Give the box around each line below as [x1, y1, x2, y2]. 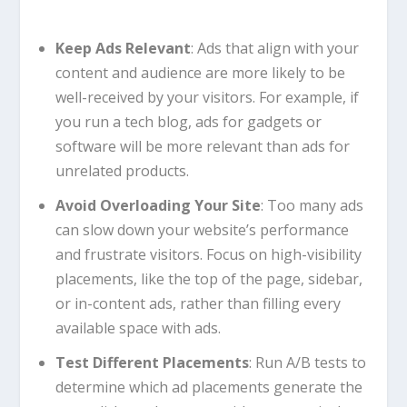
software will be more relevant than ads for [55, 135, 350, 156]
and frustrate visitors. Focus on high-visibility [55, 244, 362, 265]
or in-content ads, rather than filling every [55, 293, 341, 314]
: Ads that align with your [190, 37, 359, 58]
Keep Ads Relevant [55, 37, 191, 58]
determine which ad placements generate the [55, 377, 362, 398]
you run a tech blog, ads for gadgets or [55, 111, 322, 132]
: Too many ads [260, 195, 363, 216]
